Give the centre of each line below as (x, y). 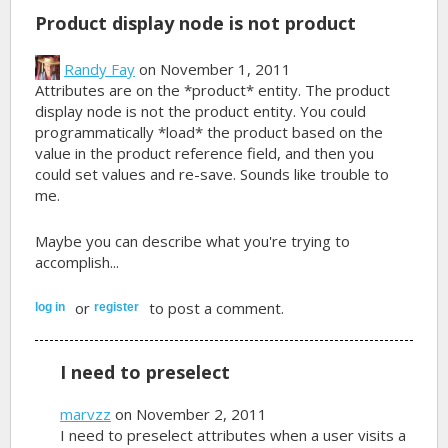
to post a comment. (215, 307)
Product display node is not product (196, 22)
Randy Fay (100, 68)
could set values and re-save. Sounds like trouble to (212, 173)
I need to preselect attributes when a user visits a (233, 434)
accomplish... (77, 261)
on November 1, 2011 (213, 68)
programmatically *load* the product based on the (209, 131)
